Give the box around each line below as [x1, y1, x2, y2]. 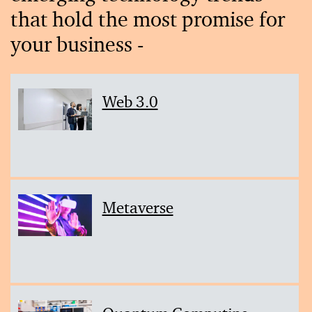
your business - [10, 31, 144, 57]
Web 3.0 [102, 92, 158, 113]
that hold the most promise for [10, 6, 285, 32]
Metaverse [102, 197, 173, 218]
